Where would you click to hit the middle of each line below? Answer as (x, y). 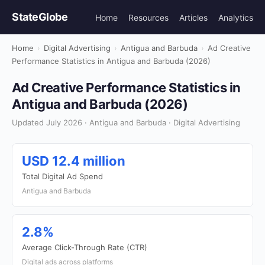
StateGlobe (40, 17)
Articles (193, 17)
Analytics (236, 17)
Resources (148, 17)
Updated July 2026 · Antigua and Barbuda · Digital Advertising (126, 122)
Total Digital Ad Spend (62, 176)
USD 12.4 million (74, 161)
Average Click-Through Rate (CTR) (85, 247)
